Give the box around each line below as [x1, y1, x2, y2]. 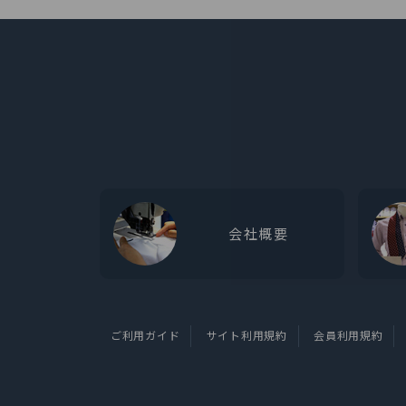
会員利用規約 [314, 327, 383, 343]
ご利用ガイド [111, 327, 180, 343]
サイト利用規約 [206, 327, 287, 343]
